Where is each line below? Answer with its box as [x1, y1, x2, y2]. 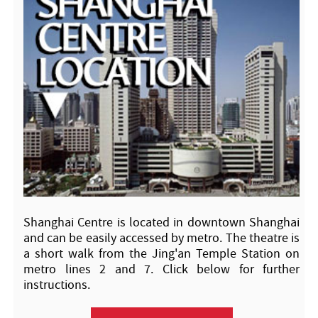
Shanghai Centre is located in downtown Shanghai [23, 214, 300, 231]
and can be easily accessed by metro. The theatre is [23, 230, 300, 247]
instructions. [23, 277, 90, 294]
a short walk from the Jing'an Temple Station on [23, 246, 300, 263]
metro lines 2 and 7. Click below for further [23, 261, 300, 278]
